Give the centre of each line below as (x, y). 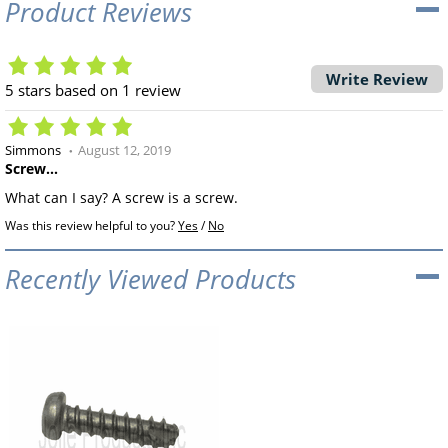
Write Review (377, 78)
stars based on (68, 89)
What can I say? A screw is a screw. (121, 197)
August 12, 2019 (124, 149)
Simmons (33, 149)
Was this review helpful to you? (91, 225)
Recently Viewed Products (150, 278)
